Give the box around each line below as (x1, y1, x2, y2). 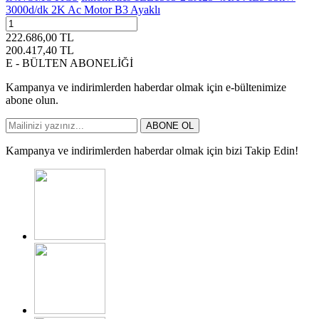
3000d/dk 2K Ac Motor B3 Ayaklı (6, 3, 160, 16)
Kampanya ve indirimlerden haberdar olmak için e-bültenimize (6, 80, 286, 93)
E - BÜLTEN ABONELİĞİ (6, 56, 133, 69)
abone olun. (6, 93, 58, 106)
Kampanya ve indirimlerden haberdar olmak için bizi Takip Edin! (6, 144, 298, 157)
